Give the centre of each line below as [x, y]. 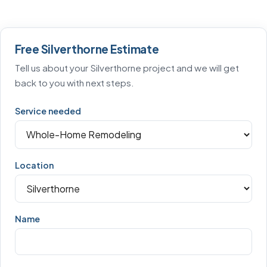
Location [34, 165]
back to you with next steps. [74, 83]
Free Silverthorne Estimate [87, 49]
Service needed [48, 111]
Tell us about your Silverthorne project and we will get [127, 68]
